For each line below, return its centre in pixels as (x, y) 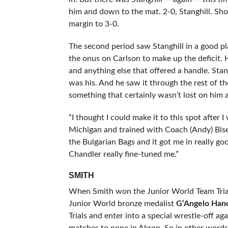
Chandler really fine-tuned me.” (123, 154)
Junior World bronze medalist (122, 203)
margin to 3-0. (94, 24)
